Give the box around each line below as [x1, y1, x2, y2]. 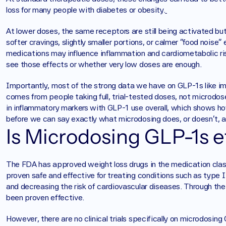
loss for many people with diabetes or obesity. [6, 5, 165, 15]
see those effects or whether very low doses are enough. [6, 60, 204, 69]
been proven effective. [6, 193, 86, 202]
